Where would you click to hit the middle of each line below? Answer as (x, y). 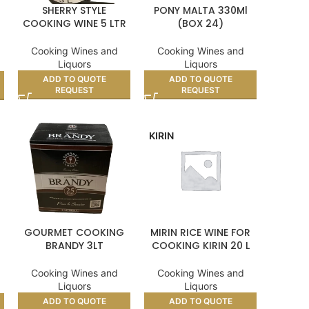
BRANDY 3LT (74, 245)
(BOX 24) (201, 23)
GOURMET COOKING (74, 232)
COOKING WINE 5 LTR (74, 23)
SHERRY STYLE (74, 10)
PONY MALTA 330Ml (200, 10)
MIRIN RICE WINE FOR (201, 232)
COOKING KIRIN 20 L (200, 245)
